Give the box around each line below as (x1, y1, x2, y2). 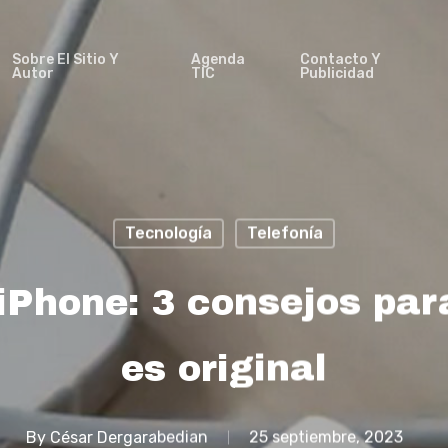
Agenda (190, 51, 245, 68)
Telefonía (246, 223, 323, 243)
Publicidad (299, 65, 374, 82)
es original (121, 348, 327, 389)
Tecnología (124, 223, 212, 243)
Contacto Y (299, 51, 381, 68)
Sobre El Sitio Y (11, 51, 119, 68)
